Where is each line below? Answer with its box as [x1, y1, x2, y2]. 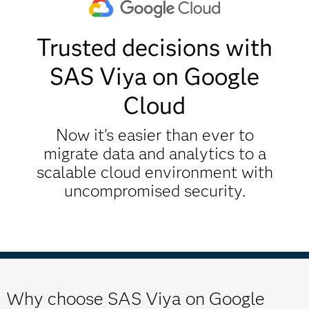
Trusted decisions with [37, 32, 272, 62]
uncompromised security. [63, 180, 246, 201]
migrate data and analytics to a [43, 143, 266, 163]
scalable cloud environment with [36, 161, 273, 182]
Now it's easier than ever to [55, 124, 254, 145]
